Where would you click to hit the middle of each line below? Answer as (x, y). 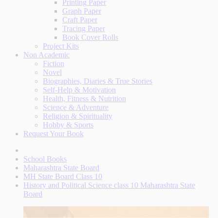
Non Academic (46, 55)
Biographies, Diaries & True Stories (98, 81)
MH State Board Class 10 (63, 176)
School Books (45, 159)
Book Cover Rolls (90, 37)
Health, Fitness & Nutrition (84, 99)
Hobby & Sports (68, 125)
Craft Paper (80, 20)
